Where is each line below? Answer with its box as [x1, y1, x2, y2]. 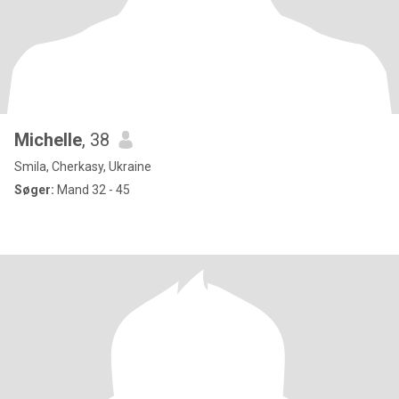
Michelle [14, 129, 82, 151]
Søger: [14, 183, 54, 197]
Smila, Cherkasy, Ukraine [14, 159, 151, 174]
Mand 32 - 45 [54, 183, 130, 197]
